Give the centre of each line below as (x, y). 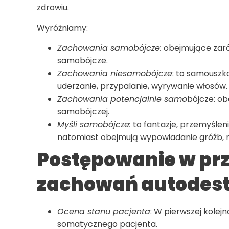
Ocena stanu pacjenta (104, 211)
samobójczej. (83, 111)
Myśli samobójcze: (94, 124)
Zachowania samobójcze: (109, 48)
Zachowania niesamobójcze (115, 73)
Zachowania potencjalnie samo (122, 99)
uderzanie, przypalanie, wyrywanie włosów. (142, 86)
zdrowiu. (54, 8)
